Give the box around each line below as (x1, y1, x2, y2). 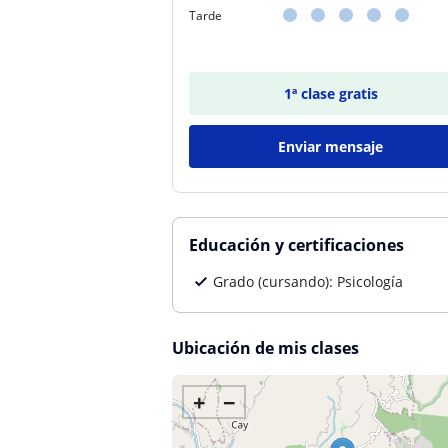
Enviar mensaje (278, 137, 384, 156)
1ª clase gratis (283, 84, 378, 103)
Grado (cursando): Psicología (213, 272, 403, 291)
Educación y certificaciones (189, 234, 404, 256)
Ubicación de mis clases (172, 337, 359, 359)
